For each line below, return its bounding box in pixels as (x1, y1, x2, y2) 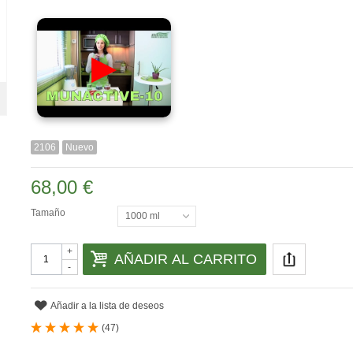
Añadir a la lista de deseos (50, 300, 165, 312)
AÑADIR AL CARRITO (113, 251, 257, 268)
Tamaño (30, 207, 68, 219)
